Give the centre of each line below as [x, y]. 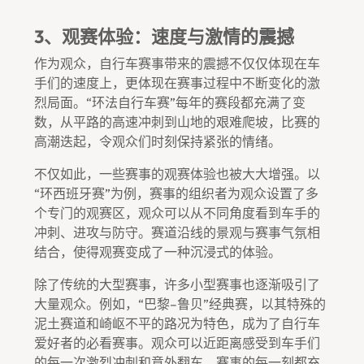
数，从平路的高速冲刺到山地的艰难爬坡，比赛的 [177, 122]
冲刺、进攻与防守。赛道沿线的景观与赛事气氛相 [177, 232]
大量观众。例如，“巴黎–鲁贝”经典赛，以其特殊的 [180, 304]
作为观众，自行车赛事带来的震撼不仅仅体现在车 [177, 63]
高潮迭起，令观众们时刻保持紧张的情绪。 [158, 141]
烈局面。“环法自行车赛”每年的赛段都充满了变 [170, 102]
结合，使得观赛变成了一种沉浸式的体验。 [158, 252]
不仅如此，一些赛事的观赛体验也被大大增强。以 [177, 174]
